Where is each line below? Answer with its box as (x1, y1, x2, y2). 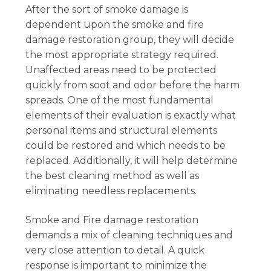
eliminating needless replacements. (25, 185, 197, 197)
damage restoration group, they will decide (25, 34, 235, 46)
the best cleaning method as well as (25, 170, 200, 182)
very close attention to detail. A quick (25, 244, 205, 256)
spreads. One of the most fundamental (25, 94, 214, 106)
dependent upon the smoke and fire (25, 19, 204, 31)
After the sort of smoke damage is (25, 4, 189, 16)
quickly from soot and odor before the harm (25, 79, 240, 91)
